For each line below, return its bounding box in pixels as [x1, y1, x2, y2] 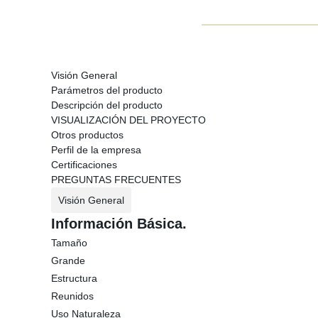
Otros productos [51, 129, 124, 141]
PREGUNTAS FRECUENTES [51, 174, 181, 185]
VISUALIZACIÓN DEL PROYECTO [51, 114, 206, 126]
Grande [51, 255, 85, 266]
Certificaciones [51, 159, 117, 170]
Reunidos [51, 290, 94, 302]
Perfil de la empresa [51, 144, 141, 155]
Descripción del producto [51, 99, 163, 111]
